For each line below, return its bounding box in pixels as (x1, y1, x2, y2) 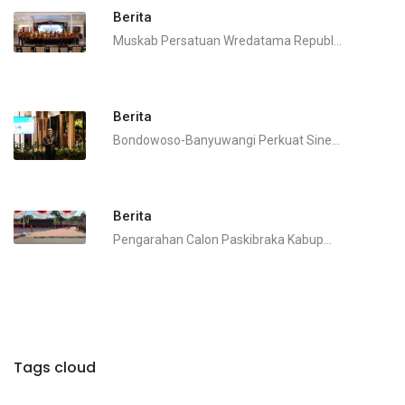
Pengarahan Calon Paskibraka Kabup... (113, 232, 332, 248)
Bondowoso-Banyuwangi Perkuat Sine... (113, 133, 340, 148)
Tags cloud (14, 357, 96, 379)
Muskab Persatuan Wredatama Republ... (113, 33, 342, 49)
